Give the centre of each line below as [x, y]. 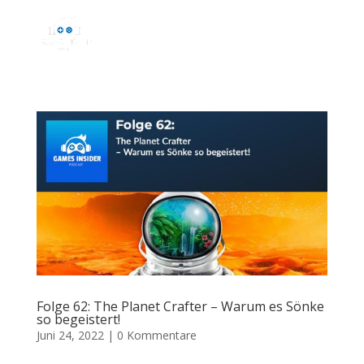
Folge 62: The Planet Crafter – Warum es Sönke [180, 306]
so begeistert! [78, 319]
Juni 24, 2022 [70, 335]
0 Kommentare [156, 335]
